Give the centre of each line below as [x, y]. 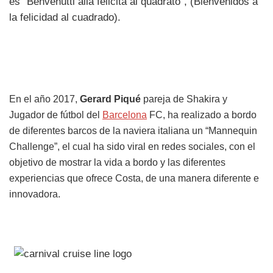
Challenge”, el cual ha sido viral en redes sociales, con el [132, 146]
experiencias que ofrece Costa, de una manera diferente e [134, 178]
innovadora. [35, 194]
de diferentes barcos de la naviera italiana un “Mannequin [133, 130]
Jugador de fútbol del [56, 115]
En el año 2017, [44, 99]
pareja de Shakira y [184, 99]
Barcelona [125, 115]
